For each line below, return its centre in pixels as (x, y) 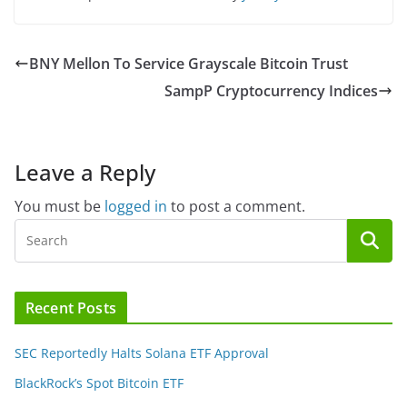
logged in (136, 206)
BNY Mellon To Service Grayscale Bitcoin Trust (189, 63)
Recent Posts (71, 308)
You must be (60, 206)
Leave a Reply (85, 172)
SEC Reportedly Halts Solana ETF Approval (142, 352)
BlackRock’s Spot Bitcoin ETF (99, 382)
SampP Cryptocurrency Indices (271, 90)
